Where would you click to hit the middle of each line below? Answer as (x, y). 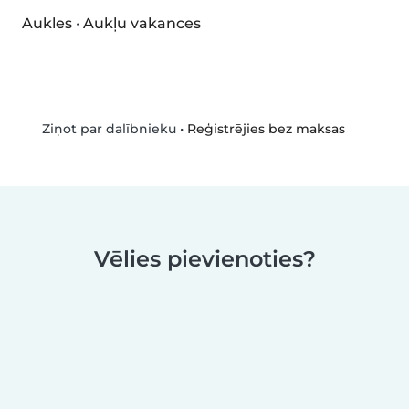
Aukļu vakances (142, 24)
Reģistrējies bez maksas (266, 128)
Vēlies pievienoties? (204, 259)
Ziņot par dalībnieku (107, 129)
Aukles (47, 24)
